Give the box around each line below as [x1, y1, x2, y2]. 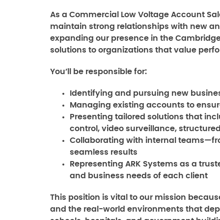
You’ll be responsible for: [50, 68, 147, 76]
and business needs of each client [70, 172, 208, 180]
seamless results [70, 148, 137, 156]
